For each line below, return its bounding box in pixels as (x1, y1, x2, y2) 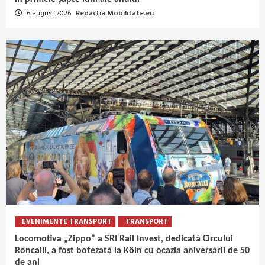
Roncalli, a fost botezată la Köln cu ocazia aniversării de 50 (15, 246, 250, 256)
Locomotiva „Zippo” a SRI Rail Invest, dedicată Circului (15, 234, 233, 244)
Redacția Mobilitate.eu (76, 8, 154, 20)
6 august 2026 (25, 8, 73, 20)
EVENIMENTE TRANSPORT (22, 216, 112, 228)
